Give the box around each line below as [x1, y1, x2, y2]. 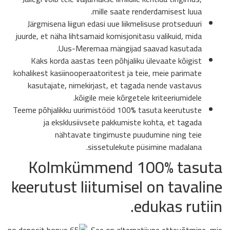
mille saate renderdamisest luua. [92, 3, 202, 19]
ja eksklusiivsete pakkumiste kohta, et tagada [44, 114, 202, 130]
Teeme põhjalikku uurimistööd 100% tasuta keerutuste [13, 102, 202, 118]
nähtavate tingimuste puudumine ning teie [55, 126, 202, 142]
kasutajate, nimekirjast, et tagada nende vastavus [28, 77, 202, 93]
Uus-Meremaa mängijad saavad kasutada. [59, 40, 202, 56]
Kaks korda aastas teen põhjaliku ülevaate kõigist [31, 52, 202, 68]
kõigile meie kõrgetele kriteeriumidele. [75, 89, 202, 105]
